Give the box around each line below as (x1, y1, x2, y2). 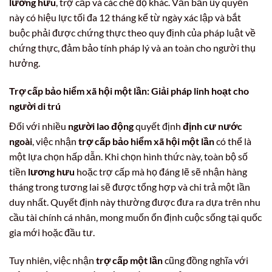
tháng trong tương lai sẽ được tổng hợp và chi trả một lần (9, 180, 250, 192)
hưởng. (9, 57, 40, 69)
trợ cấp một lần (96, 254, 163, 266)
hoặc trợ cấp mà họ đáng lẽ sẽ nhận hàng (75, 165, 247, 177)
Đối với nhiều (9, 120, 68, 132)
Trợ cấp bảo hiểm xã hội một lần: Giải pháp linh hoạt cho (9, 84, 249, 97)
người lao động (68, 120, 134, 132)
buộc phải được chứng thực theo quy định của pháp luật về (9, 27, 256, 39)
